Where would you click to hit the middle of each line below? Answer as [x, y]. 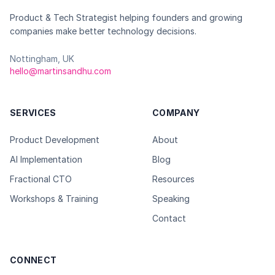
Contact [169, 218]
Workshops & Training [54, 199]
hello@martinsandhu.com [60, 71]
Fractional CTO [41, 179]
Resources [173, 179]
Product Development [55, 140]
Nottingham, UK [42, 59]
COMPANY [176, 113]
